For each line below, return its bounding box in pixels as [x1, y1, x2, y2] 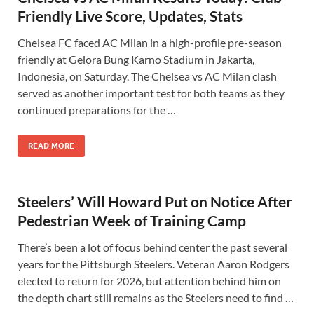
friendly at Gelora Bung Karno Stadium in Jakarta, [18, 53, 254, 66]
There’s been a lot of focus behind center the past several [18, 240, 287, 254]
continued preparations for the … [18, 103, 176, 116]
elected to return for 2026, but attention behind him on [18, 274, 281, 287]
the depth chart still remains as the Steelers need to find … [18, 291, 294, 304]
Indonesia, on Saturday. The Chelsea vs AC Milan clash [18, 69, 277, 83]
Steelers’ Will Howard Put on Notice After [18, 193, 292, 210]
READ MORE [28, 141, 74, 151]
